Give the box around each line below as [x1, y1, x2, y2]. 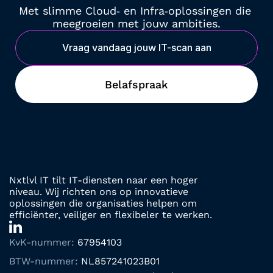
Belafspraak [105, 78, 168, 91]
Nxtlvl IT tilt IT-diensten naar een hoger [9, 174, 198, 186]
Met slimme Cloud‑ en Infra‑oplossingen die [18, 4, 251, 17]
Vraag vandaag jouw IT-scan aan [62, 41, 211, 54]
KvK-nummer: [9, 236, 74, 248]
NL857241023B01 [81, 255, 160, 267]
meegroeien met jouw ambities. [52, 17, 221, 30]
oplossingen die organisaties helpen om [9, 197, 197, 209]
